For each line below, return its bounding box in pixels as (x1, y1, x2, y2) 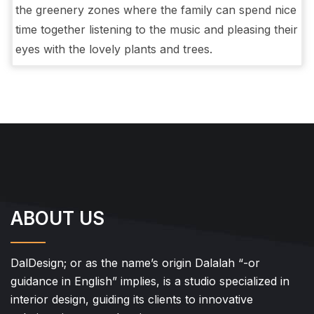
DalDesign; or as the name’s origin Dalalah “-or (11, 255, 260, 270)
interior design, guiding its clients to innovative (11, 292, 253, 306)
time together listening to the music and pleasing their (15, 22, 299, 37)
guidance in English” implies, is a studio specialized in (11, 273, 289, 288)
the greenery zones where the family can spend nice (15, 3, 297, 18)
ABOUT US (11, 207, 104, 229)
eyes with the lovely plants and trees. (15, 42, 213, 57)
